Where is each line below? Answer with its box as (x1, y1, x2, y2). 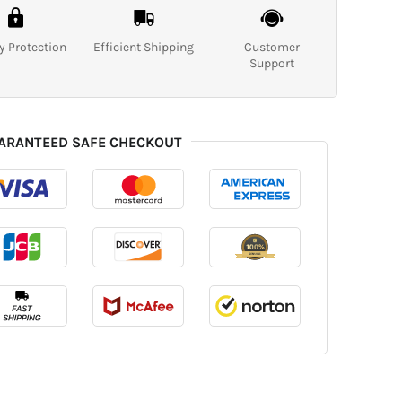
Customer (244, 39, 301, 55)
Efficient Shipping (93, 39, 195, 55)
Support (249, 55, 295, 71)
